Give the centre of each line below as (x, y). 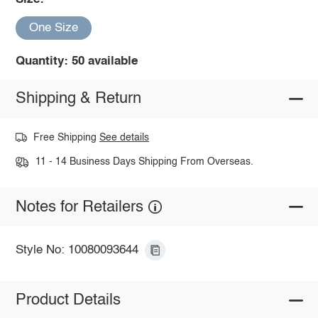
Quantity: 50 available (76, 61)
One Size (53, 28)
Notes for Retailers (79, 207)
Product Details (68, 301)
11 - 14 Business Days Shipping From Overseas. (144, 162)
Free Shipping (67, 137)
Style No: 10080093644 (77, 251)
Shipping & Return (78, 99)
